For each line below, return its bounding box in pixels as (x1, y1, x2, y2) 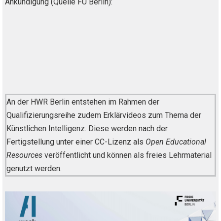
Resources (6, 150, 44, 160)
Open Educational (146, 137, 206, 147)
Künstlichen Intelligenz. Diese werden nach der (6, 123, 168, 133)
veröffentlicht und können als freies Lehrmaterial (44, 150, 212, 160)
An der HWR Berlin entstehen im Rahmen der (6, 97, 159, 107)
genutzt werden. (6, 163, 62, 173)
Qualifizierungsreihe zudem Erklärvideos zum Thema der (6, 110, 201, 120)
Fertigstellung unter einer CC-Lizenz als (6, 137, 146, 147)
